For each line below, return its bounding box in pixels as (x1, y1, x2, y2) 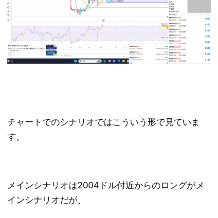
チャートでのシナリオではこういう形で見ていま (7, 117, 200, 127)
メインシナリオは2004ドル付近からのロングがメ (7, 180, 204, 191)
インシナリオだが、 (7, 195, 86, 205)
